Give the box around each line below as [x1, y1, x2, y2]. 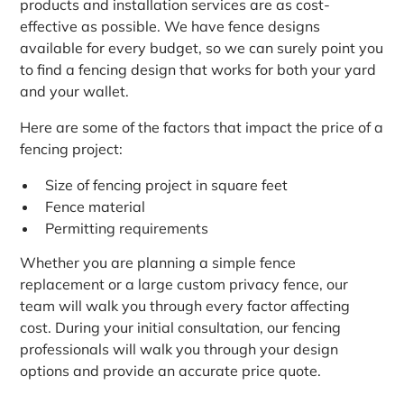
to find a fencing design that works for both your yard [20, 60, 377, 78]
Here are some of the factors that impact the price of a [20, 117, 384, 136]
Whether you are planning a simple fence [20, 253, 297, 272]
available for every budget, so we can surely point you [20, 38, 384, 57]
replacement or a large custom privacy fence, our [20, 275, 349, 294]
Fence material [45, 197, 146, 216]
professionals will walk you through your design [20, 340, 339, 359]
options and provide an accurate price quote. [20, 362, 322, 381]
